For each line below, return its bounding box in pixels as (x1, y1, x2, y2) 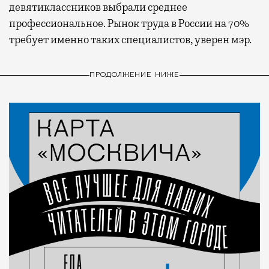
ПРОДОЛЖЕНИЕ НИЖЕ (89, 71, 180, 79)
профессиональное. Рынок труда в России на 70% (9, 16, 249, 30)
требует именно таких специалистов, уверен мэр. (9, 32, 252, 46)
